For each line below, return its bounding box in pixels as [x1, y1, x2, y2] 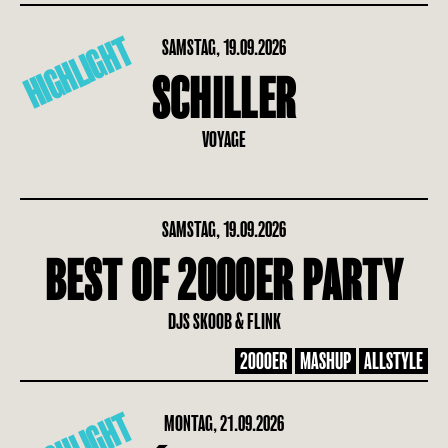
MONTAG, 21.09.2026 [164, 412, 284, 435]
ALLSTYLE [364, 349, 423, 373]
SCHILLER [151, 71, 297, 129]
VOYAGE [202, 128, 246, 151]
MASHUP [300, 349, 351, 373]
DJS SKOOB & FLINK [167, 310, 281, 333]
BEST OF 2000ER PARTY [45, 253, 403, 311]
